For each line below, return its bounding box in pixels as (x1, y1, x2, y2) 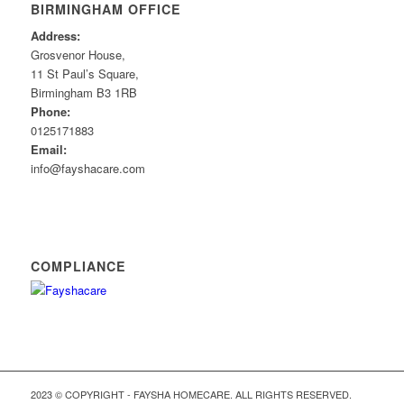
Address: (30, 27, 80, 45)
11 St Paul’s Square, (30, 65, 139, 83)
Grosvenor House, (30, 46, 125, 64)
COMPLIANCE (30, 257, 126, 276)
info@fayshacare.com (30, 160, 145, 178)
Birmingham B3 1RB (30, 84, 137, 102)
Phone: (30, 103, 70, 121)
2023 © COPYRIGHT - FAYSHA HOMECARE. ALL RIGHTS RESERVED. (30, 387, 352, 402)
